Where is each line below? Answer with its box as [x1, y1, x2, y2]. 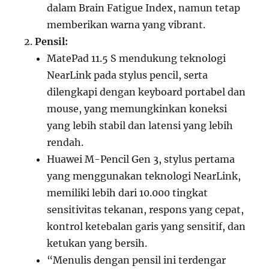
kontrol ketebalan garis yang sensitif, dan [47, 220, 246, 233]
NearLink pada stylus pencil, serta [47, 69, 208, 82]
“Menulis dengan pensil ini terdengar [47, 254, 226, 267]
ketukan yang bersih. [47, 237, 148, 250]
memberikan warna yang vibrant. [47, 19, 206, 31]
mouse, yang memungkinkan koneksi [47, 103, 228, 115]
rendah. [47, 136, 84, 149]
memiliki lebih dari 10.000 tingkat [47, 187, 208, 199]
